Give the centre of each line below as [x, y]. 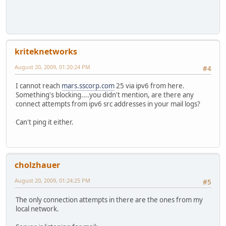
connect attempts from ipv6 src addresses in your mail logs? [108, 104]
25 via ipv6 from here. [150, 86]
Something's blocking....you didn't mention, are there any [105, 95]
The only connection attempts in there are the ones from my [109, 200]
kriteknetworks [46, 51]
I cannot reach [39, 86]
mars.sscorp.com [88, 86]
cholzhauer [37, 165]
